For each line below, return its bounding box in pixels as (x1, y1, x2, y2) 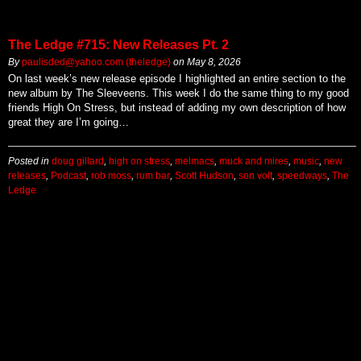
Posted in (8, 156, 52, 167)
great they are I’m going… (8, 116, 129, 129)
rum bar (136, 170, 170, 181)
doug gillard (52, 156, 104, 167)
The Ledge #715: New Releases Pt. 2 (8, 37, 229, 52)
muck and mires (219, 156, 288, 167)
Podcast (51, 170, 86, 181)
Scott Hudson (175, 170, 234, 181)
